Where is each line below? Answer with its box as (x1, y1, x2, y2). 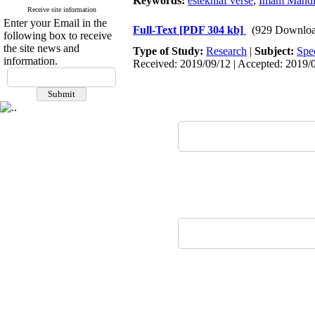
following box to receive (4, 30, 112, 41)
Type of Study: (133, 45, 206, 57)
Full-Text (133, 24, 179, 36)
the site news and (4, 42, 79, 54)
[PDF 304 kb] (179, 24, 243, 36)
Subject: (255, 45, 297, 57)
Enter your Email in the (4, 17, 107, 29)
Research (206, 45, 247, 57)
